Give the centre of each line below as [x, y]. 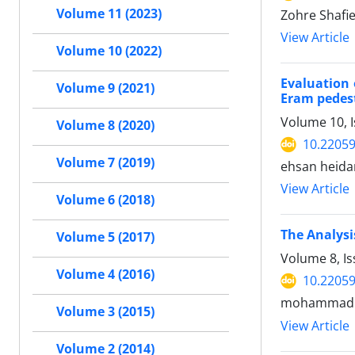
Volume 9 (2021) [105, 88]
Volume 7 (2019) [105, 162]
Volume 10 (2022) [109, 51]
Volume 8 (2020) [105, 125]
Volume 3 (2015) [105, 311]
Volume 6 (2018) [105, 200]
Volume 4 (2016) [105, 274]
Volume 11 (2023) [109, 13]
